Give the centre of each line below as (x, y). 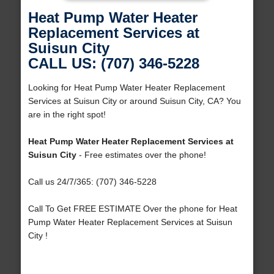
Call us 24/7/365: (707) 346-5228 (92, 182)
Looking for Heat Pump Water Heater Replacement (126, 88)
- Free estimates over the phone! (141, 155)
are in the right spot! (67, 115)
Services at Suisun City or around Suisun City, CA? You (134, 101)
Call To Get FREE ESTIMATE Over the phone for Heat (132, 209)
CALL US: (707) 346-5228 (113, 64)
